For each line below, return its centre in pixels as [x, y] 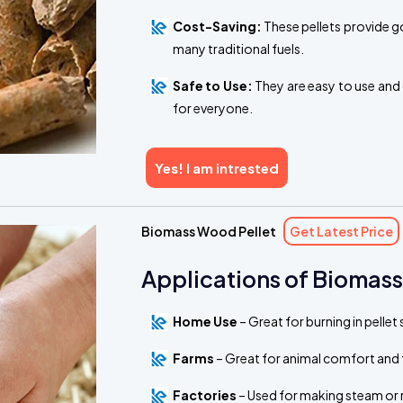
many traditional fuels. [238, 48]
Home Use [205, 321]
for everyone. [212, 107]
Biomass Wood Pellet [208, 231]
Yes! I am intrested [216, 167]
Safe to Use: [212, 85]
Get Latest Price [341, 231]
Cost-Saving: [217, 26]
